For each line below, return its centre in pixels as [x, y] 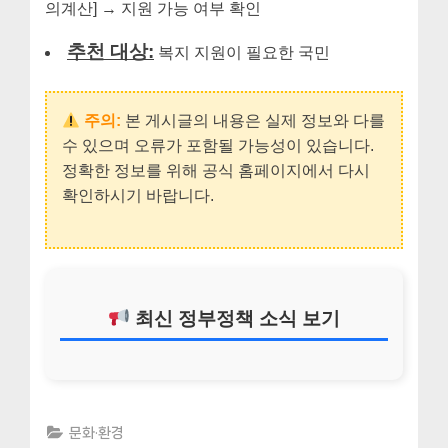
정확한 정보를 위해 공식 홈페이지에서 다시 [216, 171]
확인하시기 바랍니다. [138, 196]
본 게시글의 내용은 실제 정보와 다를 [253, 121]
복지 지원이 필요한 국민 [242, 53]
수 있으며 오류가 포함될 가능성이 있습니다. [218, 146]
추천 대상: [110, 52]
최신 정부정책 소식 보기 [234, 318]
